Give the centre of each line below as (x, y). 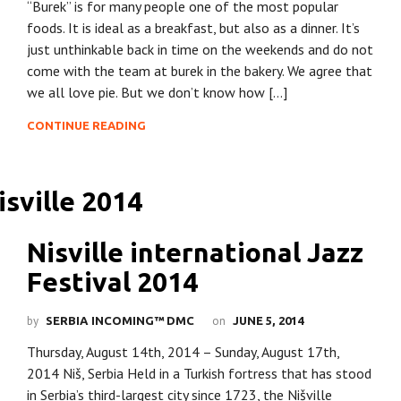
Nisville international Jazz (195, 252)
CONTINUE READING (86, 125)
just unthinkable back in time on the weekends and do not (200, 49)
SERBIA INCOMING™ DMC (120, 320)
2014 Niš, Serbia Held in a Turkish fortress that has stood (199, 373)
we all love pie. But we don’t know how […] (157, 92)
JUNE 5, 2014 (268, 320)
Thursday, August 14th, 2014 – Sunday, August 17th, (183, 351)
